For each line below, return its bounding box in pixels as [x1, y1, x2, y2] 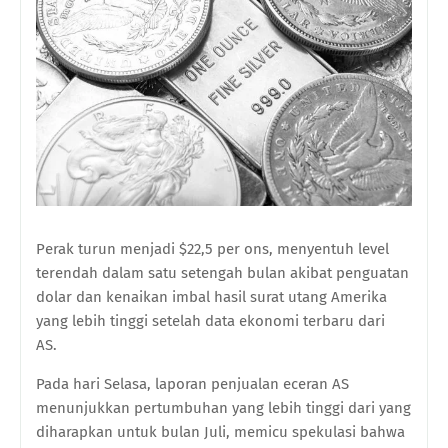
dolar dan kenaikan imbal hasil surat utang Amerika [36, 288, 387, 307]
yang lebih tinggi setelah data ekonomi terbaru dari [36, 312, 385, 331]
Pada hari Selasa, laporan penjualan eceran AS [36, 375, 349, 394]
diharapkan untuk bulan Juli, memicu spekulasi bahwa [36, 423, 405, 442]
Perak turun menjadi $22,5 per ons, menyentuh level [36, 240, 389, 259]
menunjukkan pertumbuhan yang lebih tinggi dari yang [36, 399, 411, 418]
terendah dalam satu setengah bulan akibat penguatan [36, 264, 409, 283]
